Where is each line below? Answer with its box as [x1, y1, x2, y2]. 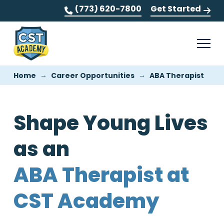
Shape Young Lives [13, 108, 208, 137]
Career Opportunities [50, 70, 134, 80]
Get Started [150, 3, 201, 14]
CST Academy [13, 186, 159, 215]
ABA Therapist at [13, 160, 189, 189]
